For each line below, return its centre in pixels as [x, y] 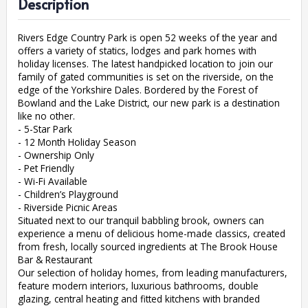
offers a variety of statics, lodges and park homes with [137, 51]
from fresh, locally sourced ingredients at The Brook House [147, 247]
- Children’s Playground [68, 195]
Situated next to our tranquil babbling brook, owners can [141, 221]
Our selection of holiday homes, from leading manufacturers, [152, 273]
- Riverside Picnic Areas [67, 208]
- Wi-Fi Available [52, 181]
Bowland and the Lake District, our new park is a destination [148, 103]
